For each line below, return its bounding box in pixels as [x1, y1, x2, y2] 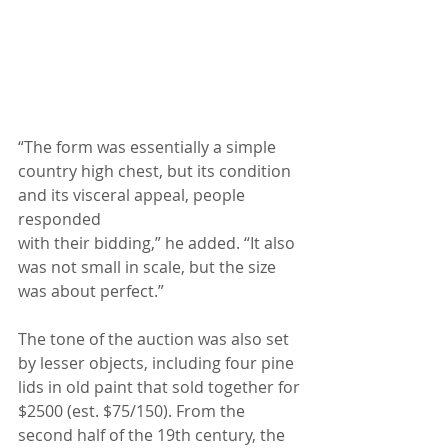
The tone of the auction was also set [18, 328, 293, 351]
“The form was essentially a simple [18, 136, 280, 159]
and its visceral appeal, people [18, 184, 249, 207]
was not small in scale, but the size [18, 256, 280, 279]
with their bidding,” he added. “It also [18, 232, 299, 255]
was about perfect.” [18, 280, 164, 303]
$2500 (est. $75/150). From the [18, 400, 249, 423]
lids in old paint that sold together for [18, 376, 300, 399]
